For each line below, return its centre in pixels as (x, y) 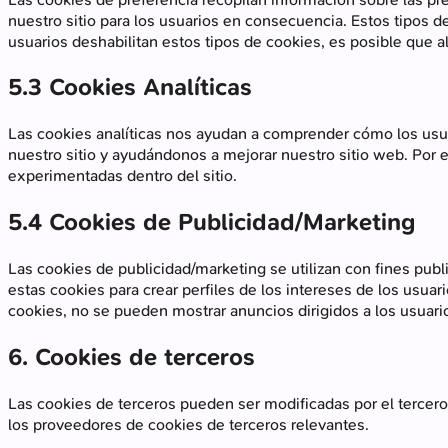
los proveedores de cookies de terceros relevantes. (188, 424)
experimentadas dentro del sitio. (122, 176)
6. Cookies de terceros (131, 357)
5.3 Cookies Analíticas (130, 87)
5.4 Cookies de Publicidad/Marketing (211, 222)
